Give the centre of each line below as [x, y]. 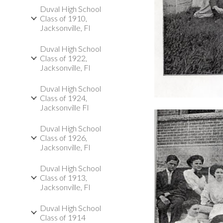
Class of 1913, [63, 177]
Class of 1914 [63, 217]
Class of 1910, [63, 18]
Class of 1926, [63, 138]
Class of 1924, [63, 98]
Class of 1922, [63, 58]
